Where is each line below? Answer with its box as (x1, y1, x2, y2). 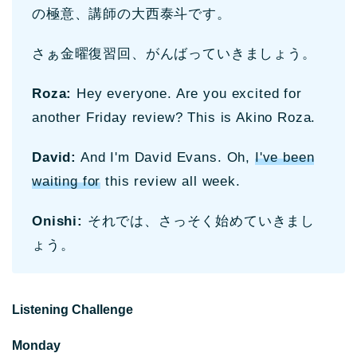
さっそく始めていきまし (158, 213, 316, 229)
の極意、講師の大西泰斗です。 (32, 6, 231, 22)
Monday (12, 338, 61, 352)
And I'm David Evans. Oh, (76, 149, 255, 165)
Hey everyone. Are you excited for (72, 85, 302, 101)
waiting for (32, 173, 101, 189)
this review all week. (100, 173, 241, 189)
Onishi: (32, 213, 83, 229)
